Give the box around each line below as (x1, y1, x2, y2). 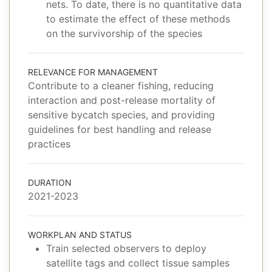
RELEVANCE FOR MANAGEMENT (28, 67, 158, 78)
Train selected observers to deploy (46, 242, 206, 255)
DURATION (28, 177, 72, 188)
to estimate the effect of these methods (46, 13, 230, 25)
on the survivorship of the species (46, 27, 202, 40)
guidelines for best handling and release (28, 123, 211, 136)
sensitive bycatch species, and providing (28, 109, 215, 121)
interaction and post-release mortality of (28, 94, 216, 107)
